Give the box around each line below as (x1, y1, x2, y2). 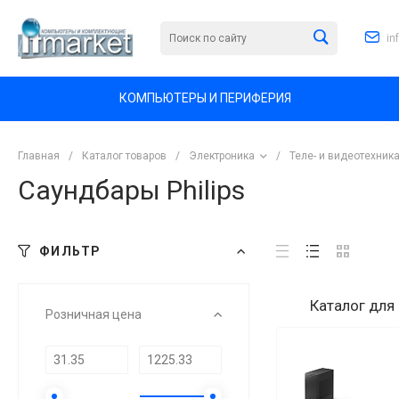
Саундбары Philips (18, 174, 245, 206)
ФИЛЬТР (39, 243, 102, 258)
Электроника (189, 149, 255, 162)
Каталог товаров (82, 149, 167, 162)
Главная (18, 149, 60, 162)
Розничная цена (45, 306, 142, 322)
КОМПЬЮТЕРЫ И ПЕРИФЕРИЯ (119, 91, 291, 106)
